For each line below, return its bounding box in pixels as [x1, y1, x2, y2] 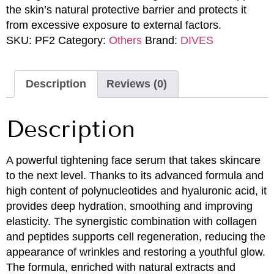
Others [109, 34, 142, 46]
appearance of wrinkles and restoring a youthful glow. [6, 245, 265, 258]
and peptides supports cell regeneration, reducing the [6, 230, 265, 243]
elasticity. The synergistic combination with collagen [6, 215, 257, 228]
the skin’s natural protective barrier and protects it [6, 3, 246, 16]
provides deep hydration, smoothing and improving [6, 199, 253, 212]
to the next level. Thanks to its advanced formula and [6, 169, 264, 182]
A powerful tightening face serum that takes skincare [6, 154, 261, 166]
